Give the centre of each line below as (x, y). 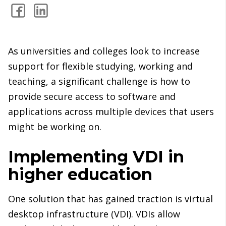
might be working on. (55, 127)
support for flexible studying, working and (100, 66)
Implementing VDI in (96, 157)
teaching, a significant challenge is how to (99, 81)
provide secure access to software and (92, 97)
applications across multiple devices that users (111, 112)
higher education (80, 175)
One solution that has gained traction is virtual (110, 199)
